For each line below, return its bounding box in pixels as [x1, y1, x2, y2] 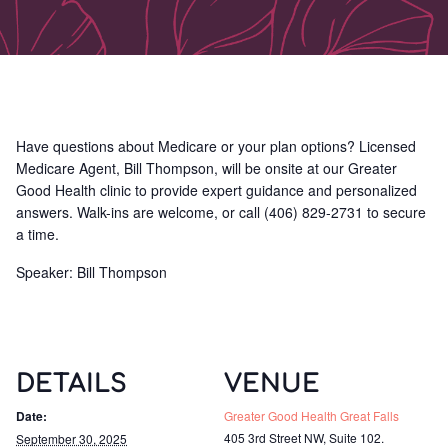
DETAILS [16, 371, 127, 398]
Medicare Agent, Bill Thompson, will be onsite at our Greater [16, 158, 397, 178]
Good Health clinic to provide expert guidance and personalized [16, 180, 417, 200]
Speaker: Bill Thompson [16, 262, 167, 282]
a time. [16, 224, 59, 244]
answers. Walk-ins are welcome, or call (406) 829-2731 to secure [16, 202, 426, 222]
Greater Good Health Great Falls [224, 407, 399, 424]
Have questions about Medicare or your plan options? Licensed [16, 136, 416, 156]
